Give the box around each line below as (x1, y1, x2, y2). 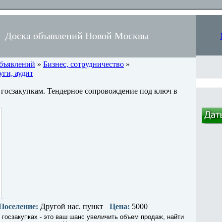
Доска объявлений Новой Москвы (5, 30, 149, 41)
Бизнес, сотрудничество (43, 60, 124, 68)
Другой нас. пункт (38, 202, 103, 211)
